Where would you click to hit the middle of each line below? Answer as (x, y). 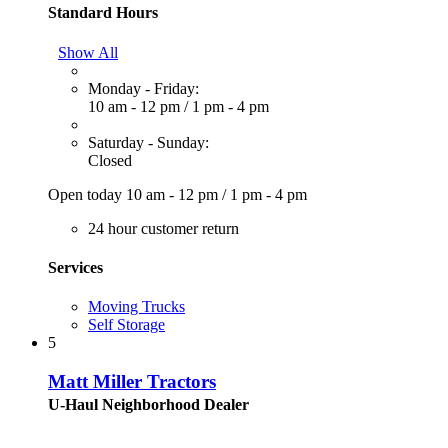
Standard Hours (103, 13)
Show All (88, 52)
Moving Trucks (136, 307)
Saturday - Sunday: (148, 142)
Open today (87, 194)
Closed (110, 160)
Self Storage (126, 325)
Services (75, 267)
